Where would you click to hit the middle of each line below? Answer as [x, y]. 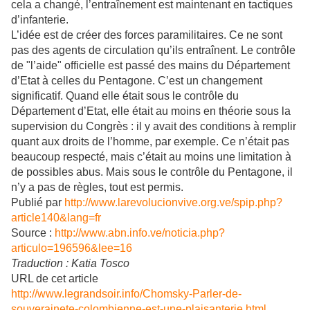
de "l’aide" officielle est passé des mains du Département [151, 66]
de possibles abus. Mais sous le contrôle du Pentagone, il [152, 172]
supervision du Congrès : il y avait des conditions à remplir [154, 127]
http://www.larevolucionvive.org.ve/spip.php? [173, 203]
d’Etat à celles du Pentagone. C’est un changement [137, 81]
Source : [33, 233]
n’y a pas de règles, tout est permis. [97, 188]
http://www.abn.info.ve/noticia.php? [140, 233]
